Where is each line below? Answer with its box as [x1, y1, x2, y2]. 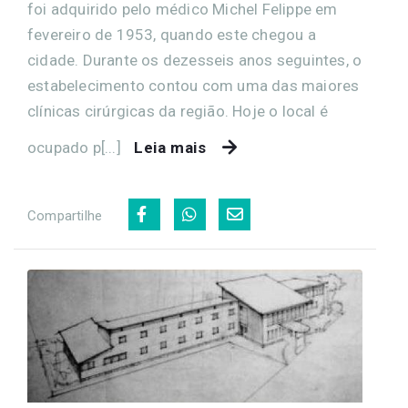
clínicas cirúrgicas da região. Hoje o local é [27, 101, 329, 120]
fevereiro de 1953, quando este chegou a [27, 25, 316, 44]
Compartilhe [27, 207, 103, 224]
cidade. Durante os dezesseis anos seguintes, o [27, 50, 362, 69]
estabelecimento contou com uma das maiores [27, 76, 360, 95]
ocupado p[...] [27, 138, 125, 157]
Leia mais [134, 138, 207, 157]
